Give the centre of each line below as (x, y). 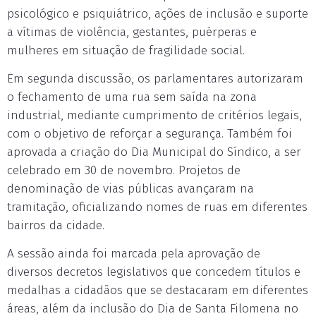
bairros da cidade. (56, 225)
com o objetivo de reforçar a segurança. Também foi (150, 134)
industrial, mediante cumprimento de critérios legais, (154, 115)
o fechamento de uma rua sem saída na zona (132, 97)
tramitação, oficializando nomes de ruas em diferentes (157, 207)
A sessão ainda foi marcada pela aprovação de (134, 254)
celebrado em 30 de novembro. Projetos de (124, 170)
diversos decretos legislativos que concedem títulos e (154, 272)
